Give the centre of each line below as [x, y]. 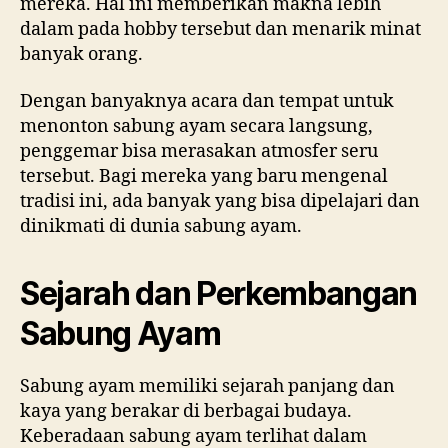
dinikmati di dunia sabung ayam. [161, 227]
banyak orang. [81, 54]
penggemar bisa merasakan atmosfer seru [199, 152]
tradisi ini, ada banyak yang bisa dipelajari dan [220, 202]
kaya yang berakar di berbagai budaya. [186, 412]
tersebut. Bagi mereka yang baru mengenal [204, 177]
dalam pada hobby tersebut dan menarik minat [220, 29]
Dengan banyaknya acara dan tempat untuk [207, 102]
